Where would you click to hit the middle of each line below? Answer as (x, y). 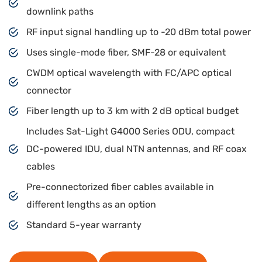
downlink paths (60, 12)
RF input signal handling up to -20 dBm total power (139, 32)
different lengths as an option (91, 205)
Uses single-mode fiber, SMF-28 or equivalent (126, 53)
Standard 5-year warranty (84, 225)
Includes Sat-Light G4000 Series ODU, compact (130, 132)
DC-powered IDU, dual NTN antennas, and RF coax (137, 149)
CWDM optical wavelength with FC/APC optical (129, 73)
